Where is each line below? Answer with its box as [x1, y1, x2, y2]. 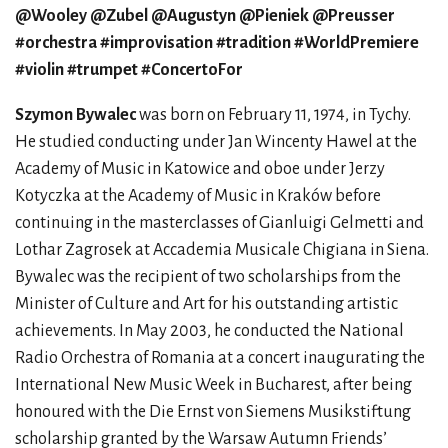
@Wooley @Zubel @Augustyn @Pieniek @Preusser [15, 7, 395, 25]
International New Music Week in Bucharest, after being [15, 376, 412, 394]
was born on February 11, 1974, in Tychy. [136, 106, 411, 124]
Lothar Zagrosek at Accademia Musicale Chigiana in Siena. [15, 241, 429, 259]
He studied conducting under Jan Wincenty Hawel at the [15, 133, 417, 151]
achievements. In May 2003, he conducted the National [15, 322, 404, 340]
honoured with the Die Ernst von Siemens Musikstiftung [15, 403, 411, 421]
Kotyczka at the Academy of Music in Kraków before [15, 187, 381, 205]
